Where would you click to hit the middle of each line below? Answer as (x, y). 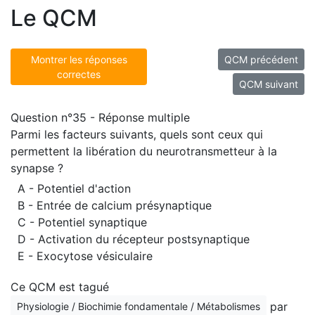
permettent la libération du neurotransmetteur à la (144, 151)
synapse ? (37, 168)
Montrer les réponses (79, 59)
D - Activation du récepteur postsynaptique (134, 239)
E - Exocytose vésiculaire (85, 256)
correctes (79, 74)
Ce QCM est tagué (60, 287)
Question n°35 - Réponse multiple (100, 117)
